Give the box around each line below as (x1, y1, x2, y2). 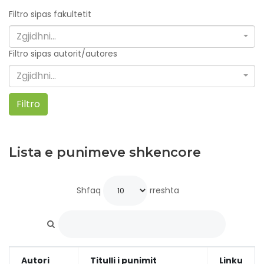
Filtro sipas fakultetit (9, 8, 91, 20)
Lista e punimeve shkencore (9, 144, 201, 160)
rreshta (147, 184, 179, 196)
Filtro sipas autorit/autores (9, 48, 117, 60)
